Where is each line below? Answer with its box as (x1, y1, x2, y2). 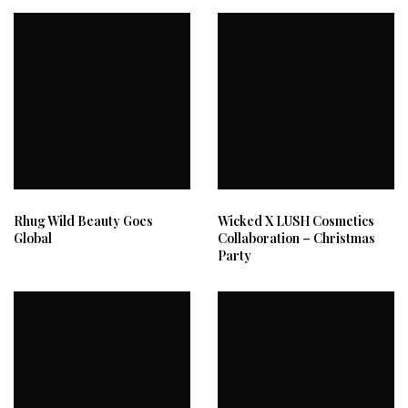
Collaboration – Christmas (218, 229, 375, 247)
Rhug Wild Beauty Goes (14, 212, 153, 229)
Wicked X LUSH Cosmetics (218, 212, 374, 229)
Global (14, 229, 52, 247)
